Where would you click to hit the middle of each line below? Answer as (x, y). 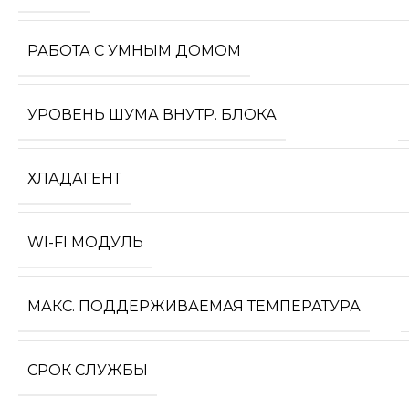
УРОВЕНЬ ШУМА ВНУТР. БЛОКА (152, 115)
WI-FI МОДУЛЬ (85, 243)
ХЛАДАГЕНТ (74, 179)
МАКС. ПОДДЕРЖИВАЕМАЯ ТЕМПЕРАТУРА (194, 307)
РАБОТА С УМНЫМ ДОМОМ (134, 51)
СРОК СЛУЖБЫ (88, 371)
